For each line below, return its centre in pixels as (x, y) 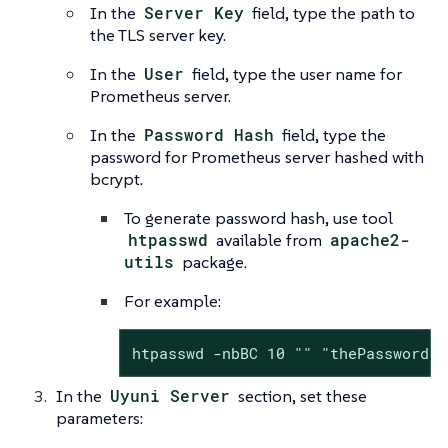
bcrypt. (116, 179)
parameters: (99, 418)
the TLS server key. (158, 35)
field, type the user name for (295, 74)
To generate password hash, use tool (258, 218)
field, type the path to (332, 13)
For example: (172, 301)
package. (213, 262)
